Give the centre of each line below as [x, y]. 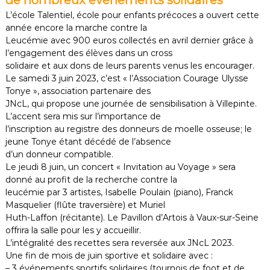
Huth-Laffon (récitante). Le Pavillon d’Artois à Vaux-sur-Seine [132, 218]
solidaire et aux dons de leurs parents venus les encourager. [130, 66]
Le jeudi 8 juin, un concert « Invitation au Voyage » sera [120, 167]
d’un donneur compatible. [59, 155]
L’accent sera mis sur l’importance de [83, 117]
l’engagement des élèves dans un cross [89, 53]
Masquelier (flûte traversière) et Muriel [85, 205]
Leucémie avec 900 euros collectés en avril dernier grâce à [129, 41]
